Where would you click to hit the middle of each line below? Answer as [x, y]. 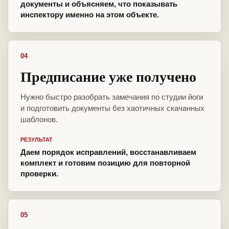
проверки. [39, 174]
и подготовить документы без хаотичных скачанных [112, 108]
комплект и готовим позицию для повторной [105, 163]
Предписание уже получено [108, 77]
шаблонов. [39, 120]
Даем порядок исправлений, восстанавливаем [108, 152]
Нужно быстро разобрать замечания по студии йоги [112, 97]
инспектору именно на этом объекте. [90, 15]
